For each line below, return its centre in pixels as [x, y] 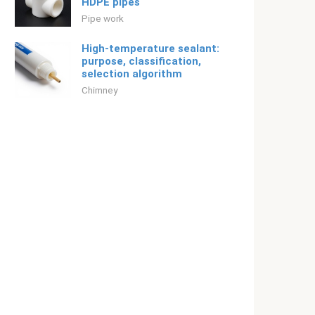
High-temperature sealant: [150, 49]
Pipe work [103, 18]
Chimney [99, 90]
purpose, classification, [141, 61]
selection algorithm [132, 74]
